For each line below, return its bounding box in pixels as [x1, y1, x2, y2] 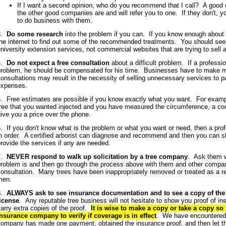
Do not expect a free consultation [7, 59, 109, 67]
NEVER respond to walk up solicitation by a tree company [7, 153, 188, 160]
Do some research [7, 30, 63, 38]
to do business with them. [17, 17, 92, 24]
